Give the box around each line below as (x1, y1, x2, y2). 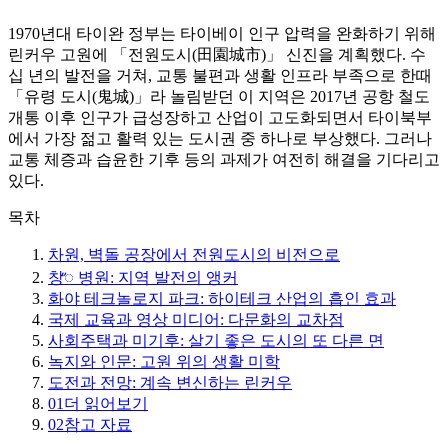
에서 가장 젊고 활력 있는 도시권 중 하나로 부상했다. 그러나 (8, 130, 432, 148)
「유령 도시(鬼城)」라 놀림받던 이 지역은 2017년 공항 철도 (8, 88, 430, 106)
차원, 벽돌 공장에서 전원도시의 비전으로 (48, 246, 340, 264)
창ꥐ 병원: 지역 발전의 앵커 (48, 269, 238, 287)
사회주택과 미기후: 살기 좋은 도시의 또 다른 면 (48, 332, 384, 350)
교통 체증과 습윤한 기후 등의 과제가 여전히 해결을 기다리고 (8, 151, 440, 169)
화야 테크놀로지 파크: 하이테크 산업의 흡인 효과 (48, 290, 396, 308)
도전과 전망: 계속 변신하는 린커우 (48, 374, 292, 392)
